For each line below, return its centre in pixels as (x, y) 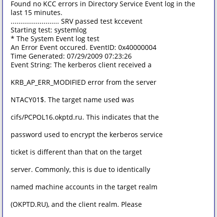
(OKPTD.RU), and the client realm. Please (76, 204)
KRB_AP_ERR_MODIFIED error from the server (84, 82)
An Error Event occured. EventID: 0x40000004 (84, 47)
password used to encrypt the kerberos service (87, 134)
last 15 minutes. (37, 12)
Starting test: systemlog (49, 30)
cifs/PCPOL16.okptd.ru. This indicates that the (85, 117)
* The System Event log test (55, 39)
